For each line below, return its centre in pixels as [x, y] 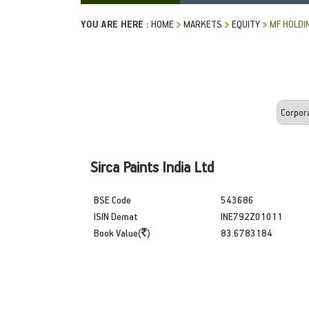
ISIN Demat [116, 216]
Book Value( [118, 232]
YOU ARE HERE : [115, 23]
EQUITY [246, 23]
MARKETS [203, 23]
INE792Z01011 [251, 216]
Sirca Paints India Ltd [152, 166]
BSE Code [112, 199]
